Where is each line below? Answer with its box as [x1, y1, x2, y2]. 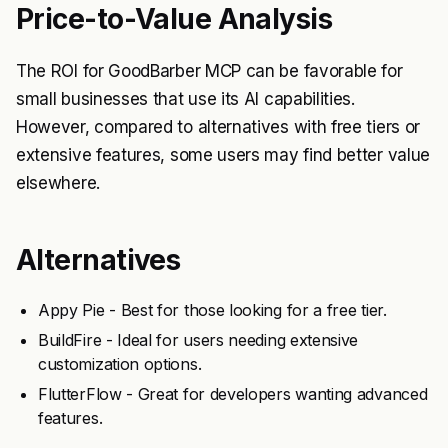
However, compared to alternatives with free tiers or [16, 117, 420, 137]
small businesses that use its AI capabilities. [16, 89, 355, 109]
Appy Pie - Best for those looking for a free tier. [38, 300, 387, 320]
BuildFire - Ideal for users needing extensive [38, 330, 359, 350]
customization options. [38, 354, 202, 374]
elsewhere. [16, 173, 100, 193]
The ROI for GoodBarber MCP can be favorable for [16, 61, 403, 81]
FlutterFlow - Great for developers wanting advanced [38, 384, 428, 404]
